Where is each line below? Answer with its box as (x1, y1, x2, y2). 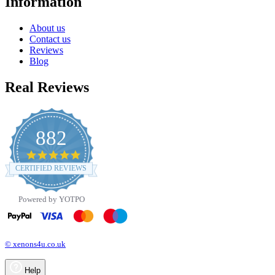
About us (29, 23, 65, 34)
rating (80, 170, 101, 179)
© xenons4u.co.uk (5, 239, 66, 249)
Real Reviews (5, 79, 89, 96)
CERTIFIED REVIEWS (15, 164, 87, 172)
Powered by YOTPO (18, 195, 85, 204)
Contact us (29, 34, 71, 45)
